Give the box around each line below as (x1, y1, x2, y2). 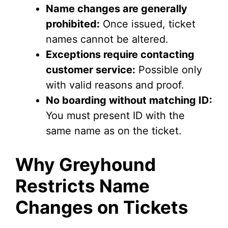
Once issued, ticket (100, 18, 195, 30)
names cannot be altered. (46, 33, 168, 45)
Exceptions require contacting (46, 48, 194, 61)
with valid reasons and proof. (46, 79, 184, 91)
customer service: (46, 64, 135, 76)
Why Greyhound (15, 154, 156, 175)
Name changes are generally (46, 3, 187, 15)
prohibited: (46, 18, 100, 30)
